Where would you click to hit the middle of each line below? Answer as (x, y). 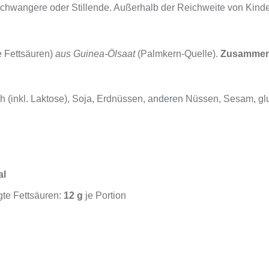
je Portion (104, 195)
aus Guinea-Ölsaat (95, 53)
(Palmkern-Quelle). (178, 53)
